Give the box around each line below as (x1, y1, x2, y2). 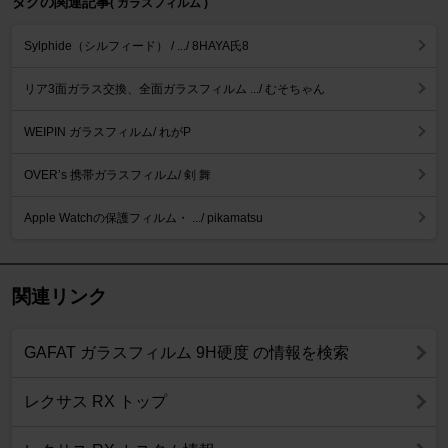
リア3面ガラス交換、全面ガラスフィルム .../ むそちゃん (24, 81, 325, 96)
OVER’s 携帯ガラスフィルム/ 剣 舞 (24, 167, 211, 182)
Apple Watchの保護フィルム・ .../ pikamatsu (24, 210, 263, 225)
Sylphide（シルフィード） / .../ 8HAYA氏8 (24, 38, 249, 53)
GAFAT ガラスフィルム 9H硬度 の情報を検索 (24, 343, 349, 361)
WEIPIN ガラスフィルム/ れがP (24, 124, 191, 139)
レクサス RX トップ (24, 392, 167, 410)
